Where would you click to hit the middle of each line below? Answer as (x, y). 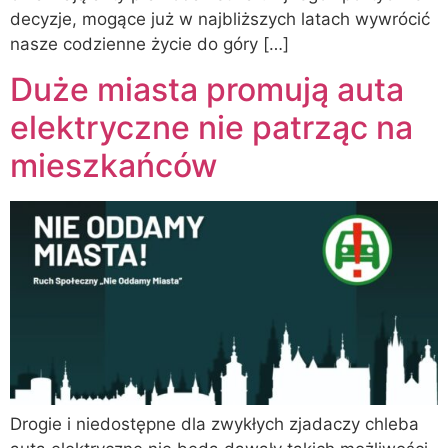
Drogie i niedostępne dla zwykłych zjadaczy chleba (214, 423)
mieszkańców (113, 165)
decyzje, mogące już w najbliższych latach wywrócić (220, 18)
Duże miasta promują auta (207, 89)
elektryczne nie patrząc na (211, 127)
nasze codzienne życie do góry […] (149, 43)
